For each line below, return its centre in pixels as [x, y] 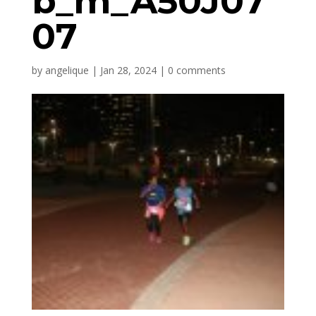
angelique [67, 70]
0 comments [196, 70]
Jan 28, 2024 [128, 70]
